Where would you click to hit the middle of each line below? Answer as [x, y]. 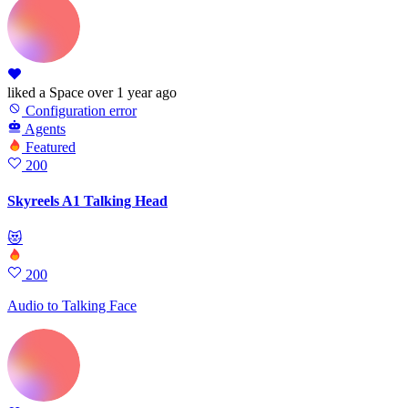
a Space [60, 93]
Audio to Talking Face [72, 305]
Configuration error [79, 111]
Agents [45, 129]
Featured [51, 148]
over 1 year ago [132, 93]
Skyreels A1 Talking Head [87, 201]
